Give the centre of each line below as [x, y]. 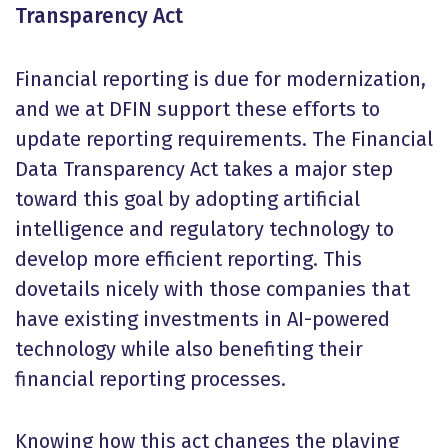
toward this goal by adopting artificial [187, 199]
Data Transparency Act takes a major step [204, 169]
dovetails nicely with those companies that [212, 289]
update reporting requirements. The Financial [224, 139]
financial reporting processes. [150, 379]
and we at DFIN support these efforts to [197, 109]
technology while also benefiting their [189, 349]
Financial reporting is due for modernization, [220, 79]
